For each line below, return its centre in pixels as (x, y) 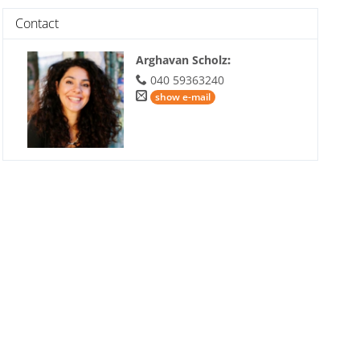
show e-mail (182, 96)
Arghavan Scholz (181, 59)
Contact (37, 23)
